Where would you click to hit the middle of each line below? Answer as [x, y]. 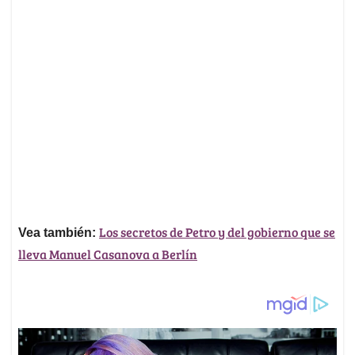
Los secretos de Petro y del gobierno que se [217, 232]
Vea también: [59, 233]
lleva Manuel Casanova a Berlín [108, 254]
